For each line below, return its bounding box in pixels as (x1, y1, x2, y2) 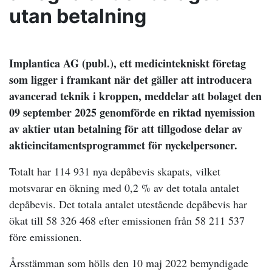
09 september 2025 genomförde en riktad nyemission (9, 104, 255, 120)
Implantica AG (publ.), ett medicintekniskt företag (9, 55, 246, 71)
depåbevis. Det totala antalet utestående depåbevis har (9, 197, 247, 211)
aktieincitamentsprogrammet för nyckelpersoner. (9, 137, 237, 153)
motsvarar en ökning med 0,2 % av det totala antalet (9, 180, 239, 195)
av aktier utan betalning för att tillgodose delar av (9, 121, 242, 137)
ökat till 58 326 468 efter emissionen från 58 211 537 (9, 213, 245, 228)
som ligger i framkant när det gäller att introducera (9, 72, 252, 87)
